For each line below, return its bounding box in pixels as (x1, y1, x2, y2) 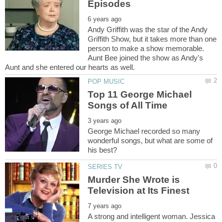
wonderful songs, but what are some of (88, 136, 213, 145)
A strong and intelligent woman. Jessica (88, 212, 216, 221)
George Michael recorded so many (88, 126, 201, 135)
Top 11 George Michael (88, 89, 192, 100)
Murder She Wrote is (88, 174, 180, 185)
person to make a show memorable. (88, 44, 205, 53)
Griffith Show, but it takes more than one (88, 35, 217, 44)
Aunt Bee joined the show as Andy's (88, 54, 204, 62)
